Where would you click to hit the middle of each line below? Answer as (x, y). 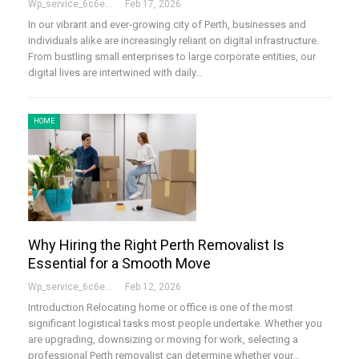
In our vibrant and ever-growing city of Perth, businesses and (167, 24)
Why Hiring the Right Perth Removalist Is (156, 244)
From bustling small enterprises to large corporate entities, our (172, 56)
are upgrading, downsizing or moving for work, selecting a (163, 339)
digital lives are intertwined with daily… (115, 72)
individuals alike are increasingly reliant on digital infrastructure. (173, 40)
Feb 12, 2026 (153, 286)
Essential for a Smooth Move (119, 263)
